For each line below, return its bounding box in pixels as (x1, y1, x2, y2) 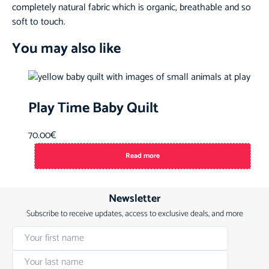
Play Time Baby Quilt (28, 97, 159, 121)
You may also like (12, 37, 121, 61)
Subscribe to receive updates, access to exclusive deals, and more (26, 207, 243, 221)
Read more (125, 150, 160, 162)
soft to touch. (12, 14, 68, 30)
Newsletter (108, 189, 161, 208)
